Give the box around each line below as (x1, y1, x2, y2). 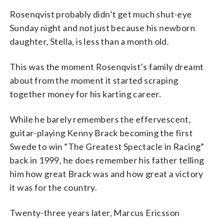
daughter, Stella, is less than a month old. (10, 36, 169, 47)
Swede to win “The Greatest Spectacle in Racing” (10, 141, 204, 152)
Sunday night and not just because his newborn (10, 22, 195, 33)
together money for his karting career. (10, 88, 162, 99)
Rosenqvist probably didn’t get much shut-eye (10, 8, 192, 19)
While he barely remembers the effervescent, (10, 113, 191, 125)
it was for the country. (10, 182, 97, 193)
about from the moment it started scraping (10, 74, 179, 86)
